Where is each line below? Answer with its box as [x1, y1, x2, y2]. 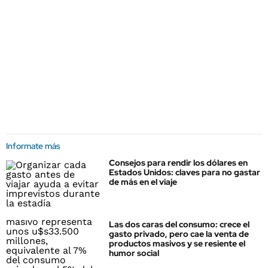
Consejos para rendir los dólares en [109, 157, 248, 168]
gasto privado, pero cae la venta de [109, 229, 249, 240]
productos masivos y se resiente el [109, 238, 245, 249]
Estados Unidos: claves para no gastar [109, 167, 260, 178]
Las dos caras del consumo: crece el [109, 219, 249, 230]
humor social [109, 248, 159, 259]
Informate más [6, 141, 60, 151]
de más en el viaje [109, 176, 177, 187]
